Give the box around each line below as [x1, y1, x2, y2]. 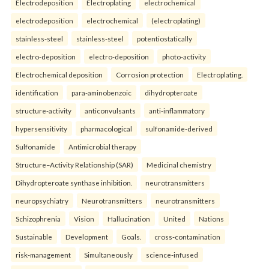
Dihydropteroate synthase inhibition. [16, 178, 132, 187]
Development [65, 232, 108, 241]
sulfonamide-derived [145, 124, 213, 133]
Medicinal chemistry [147, 160, 211, 169]
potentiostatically [137, 34, 192, 43]
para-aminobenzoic [71, 88, 131, 97]
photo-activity [162, 52, 206, 61]
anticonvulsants [85, 106, 136, 115]
